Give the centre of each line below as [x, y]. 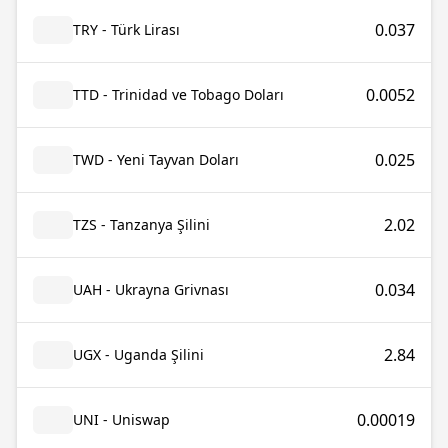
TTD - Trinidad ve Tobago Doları [178, 94]
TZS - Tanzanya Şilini [141, 224]
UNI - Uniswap [121, 419]
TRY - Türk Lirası [126, 29]
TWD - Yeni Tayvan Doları [156, 159]
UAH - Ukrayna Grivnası [151, 289]
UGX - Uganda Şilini [138, 354]
